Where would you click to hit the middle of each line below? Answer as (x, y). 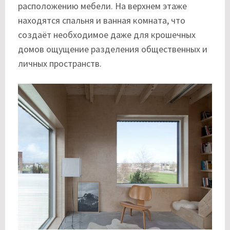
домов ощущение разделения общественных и (113, 49)
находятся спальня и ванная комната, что (102, 21)
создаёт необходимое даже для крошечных (107, 35)
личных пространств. (60, 64)
